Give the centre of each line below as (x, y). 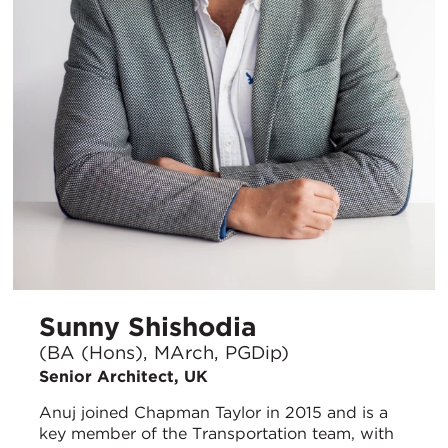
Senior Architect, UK (123, 377)
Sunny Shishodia (148, 326)
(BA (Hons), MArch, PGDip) (164, 352)
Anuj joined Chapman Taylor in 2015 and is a (213, 413)
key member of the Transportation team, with (216, 434)
